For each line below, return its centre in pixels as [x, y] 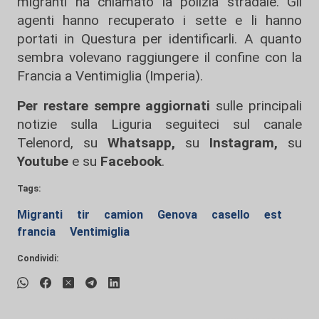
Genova [179, 215]
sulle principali [256, 106]
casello [232, 215]
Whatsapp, [141, 143]
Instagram [237, 143]
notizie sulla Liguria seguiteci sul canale [159, 125]
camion [125, 215]
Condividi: [38, 258]
